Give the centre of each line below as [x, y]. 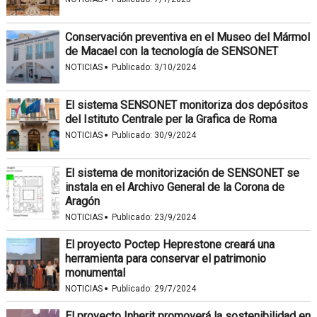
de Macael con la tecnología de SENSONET [171, 51]
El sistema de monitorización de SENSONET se [182, 173]
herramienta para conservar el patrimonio [165, 259]
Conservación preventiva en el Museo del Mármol [187, 37]
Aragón [82, 201]
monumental [95, 273]
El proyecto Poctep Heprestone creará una [169, 244]
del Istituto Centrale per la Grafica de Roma [171, 119]
